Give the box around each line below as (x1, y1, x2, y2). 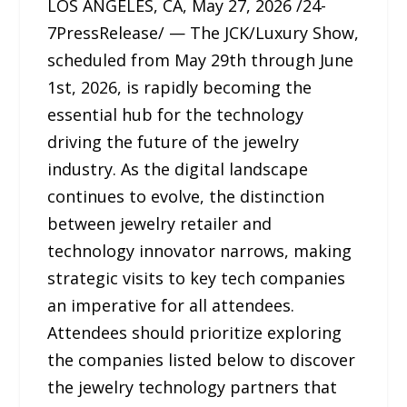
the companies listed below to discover (47, 349, 356, 371)
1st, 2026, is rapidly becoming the (47, 76, 313, 98)
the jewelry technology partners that (47, 376, 338, 398)
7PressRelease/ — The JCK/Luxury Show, (47, 22, 360, 44)
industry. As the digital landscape (47, 158, 309, 180)
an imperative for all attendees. (47, 294, 295, 316)
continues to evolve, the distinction (47, 185, 325, 207)
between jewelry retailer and (47, 213, 273, 234)
